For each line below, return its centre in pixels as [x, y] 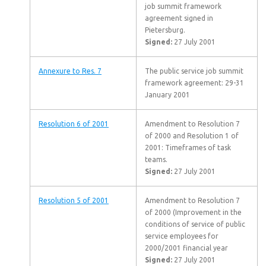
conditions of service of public [195, 224]
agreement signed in [179, 18]
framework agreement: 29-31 [194, 83]
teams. [156, 159]
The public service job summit [194, 71]
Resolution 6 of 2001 [74, 124]
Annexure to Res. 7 [70, 71]
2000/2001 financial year [186, 248]
